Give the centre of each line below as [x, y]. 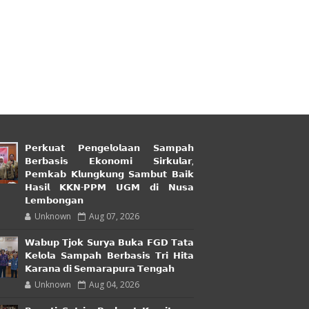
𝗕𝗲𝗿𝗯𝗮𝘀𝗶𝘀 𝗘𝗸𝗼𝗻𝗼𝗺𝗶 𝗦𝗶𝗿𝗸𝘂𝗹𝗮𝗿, [109, 162]
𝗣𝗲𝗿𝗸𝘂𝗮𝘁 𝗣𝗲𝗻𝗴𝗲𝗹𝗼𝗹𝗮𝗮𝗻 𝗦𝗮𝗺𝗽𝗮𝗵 [109, 149]
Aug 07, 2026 [114, 217]
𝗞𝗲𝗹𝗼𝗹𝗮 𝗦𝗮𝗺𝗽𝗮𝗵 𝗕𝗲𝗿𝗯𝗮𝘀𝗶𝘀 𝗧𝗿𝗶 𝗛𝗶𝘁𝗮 [109, 256]
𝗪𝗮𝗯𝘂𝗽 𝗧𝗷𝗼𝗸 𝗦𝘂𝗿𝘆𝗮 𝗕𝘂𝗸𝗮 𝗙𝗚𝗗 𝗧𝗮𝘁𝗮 [109, 243]
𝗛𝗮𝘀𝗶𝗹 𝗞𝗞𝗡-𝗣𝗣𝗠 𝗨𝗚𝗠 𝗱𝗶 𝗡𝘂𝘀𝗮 [109, 188]
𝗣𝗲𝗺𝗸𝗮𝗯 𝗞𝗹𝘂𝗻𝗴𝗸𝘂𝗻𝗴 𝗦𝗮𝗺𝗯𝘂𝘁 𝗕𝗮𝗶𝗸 [109, 175]
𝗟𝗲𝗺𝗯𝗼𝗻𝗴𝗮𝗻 [54, 201]
